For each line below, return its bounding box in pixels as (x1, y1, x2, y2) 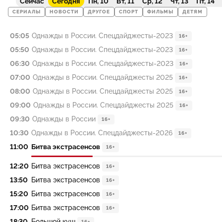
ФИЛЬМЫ (147, 9, 173, 15)
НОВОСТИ (50, 9, 79, 15)
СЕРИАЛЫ (12, 9, 41, 15)
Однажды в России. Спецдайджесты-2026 (31, 129, 172, 137)
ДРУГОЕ (88, 9, 110, 15)
